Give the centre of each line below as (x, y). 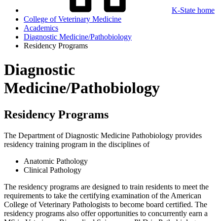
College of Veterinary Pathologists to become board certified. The (106, 204)
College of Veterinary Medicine (73, 19)
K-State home (193, 10)
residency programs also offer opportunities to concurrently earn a (106, 213)
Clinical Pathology (53, 170)
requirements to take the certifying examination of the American (103, 195)
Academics (41, 28)
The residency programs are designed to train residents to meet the (106, 186)
